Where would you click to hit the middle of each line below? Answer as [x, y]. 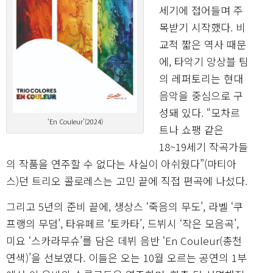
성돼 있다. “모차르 [200, 113]
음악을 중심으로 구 [201, 96]
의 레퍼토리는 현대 [201, 79]
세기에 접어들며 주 [201, 10]
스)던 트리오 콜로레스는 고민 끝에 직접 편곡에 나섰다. [127, 181]
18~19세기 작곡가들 [204, 147]
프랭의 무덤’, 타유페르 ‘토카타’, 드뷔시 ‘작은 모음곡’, [122, 224]
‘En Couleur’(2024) [75, 122]
